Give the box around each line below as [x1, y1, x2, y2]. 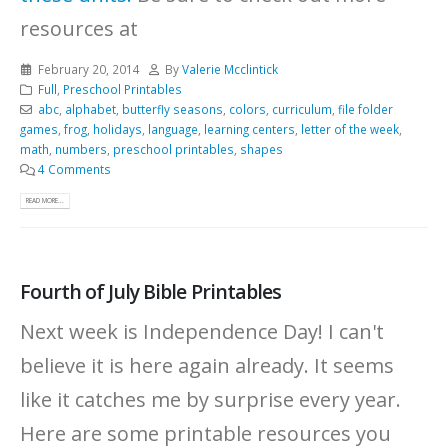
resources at [20, 14, 138, 42]
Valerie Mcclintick [182, 60, 279, 77]
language [148, 120, 198, 137]
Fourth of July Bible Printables [20, 278, 281, 306]
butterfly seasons [121, 100, 223, 117]
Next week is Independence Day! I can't [20, 317, 384, 345]
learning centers [204, 120, 295, 137]
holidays [93, 120, 142, 137]
